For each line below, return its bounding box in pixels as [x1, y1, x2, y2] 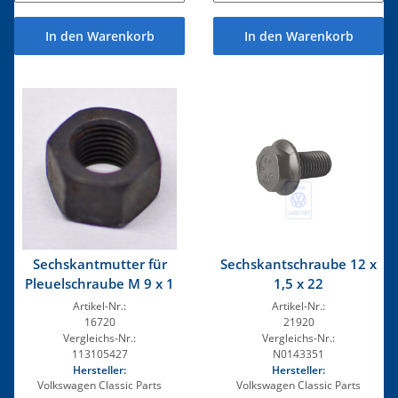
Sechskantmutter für [32, 255, 167, 274]
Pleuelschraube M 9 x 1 [155, 275, 174, 293]
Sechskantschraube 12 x [220, 255, 377, 274]
